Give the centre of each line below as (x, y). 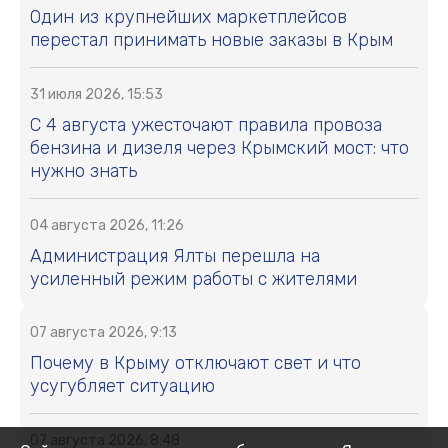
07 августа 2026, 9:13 (103, 332)
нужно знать (83, 170)
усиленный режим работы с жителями (193, 278)
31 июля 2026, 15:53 (96, 94)
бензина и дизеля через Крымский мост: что (219, 147)
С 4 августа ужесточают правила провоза (206, 124)
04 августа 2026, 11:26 (107, 225)
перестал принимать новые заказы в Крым (211, 39)
